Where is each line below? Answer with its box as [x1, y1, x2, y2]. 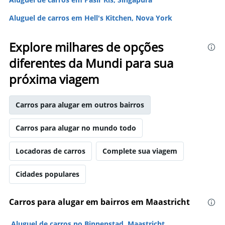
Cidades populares [16, 169, 79, 179]
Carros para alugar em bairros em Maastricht [9, 196, 190, 207]
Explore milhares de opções [9, 39, 163, 55]
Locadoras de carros [16, 146, 85, 156]
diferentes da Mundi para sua [9, 55, 173, 71]
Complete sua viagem [102, 146, 177, 156]
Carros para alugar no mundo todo [16, 123, 136, 133]
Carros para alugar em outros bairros [16, 100, 144, 109]
